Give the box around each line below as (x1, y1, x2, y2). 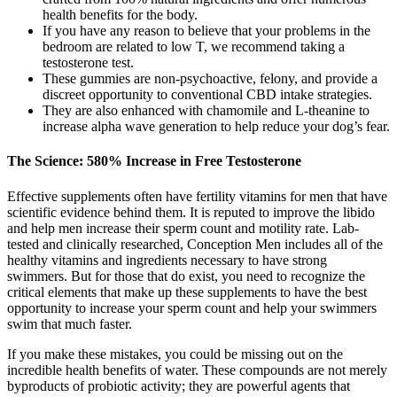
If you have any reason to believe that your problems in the (43, 23, 370, 39)
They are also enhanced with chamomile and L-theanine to (43, 103, 370, 119)
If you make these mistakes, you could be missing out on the (7, 346, 343, 362)
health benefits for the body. (43, 7, 198, 23)
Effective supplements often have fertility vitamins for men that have (7, 188, 387, 204)
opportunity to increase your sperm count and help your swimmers (7, 300, 377, 315)
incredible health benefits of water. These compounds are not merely (7, 362, 387, 378)
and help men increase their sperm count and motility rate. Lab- (7, 220, 359, 236)
